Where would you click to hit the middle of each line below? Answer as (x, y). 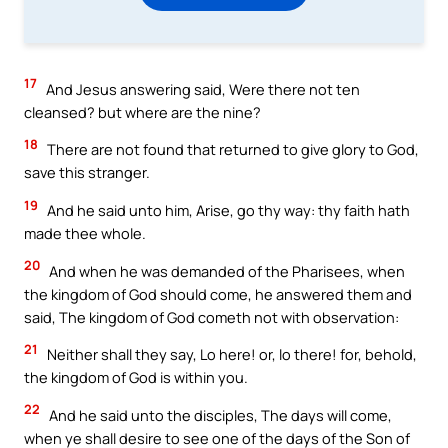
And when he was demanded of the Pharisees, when (225, 270)
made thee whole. (85, 233)
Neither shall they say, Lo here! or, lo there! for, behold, (230, 354)
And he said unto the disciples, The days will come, (219, 414)
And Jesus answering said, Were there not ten (201, 88)
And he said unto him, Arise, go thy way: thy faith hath (227, 210)
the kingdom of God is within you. (136, 377)
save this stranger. (87, 172)
